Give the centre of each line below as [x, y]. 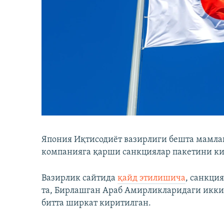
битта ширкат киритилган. [96, 203]
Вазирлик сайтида [79, 178]
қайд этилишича [151, 178]
